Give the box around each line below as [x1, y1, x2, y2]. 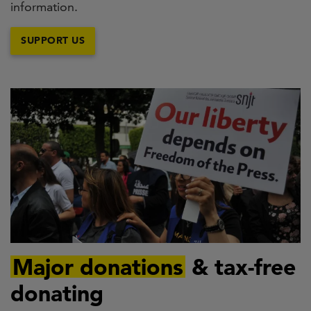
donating [10, 279, 103, 308]
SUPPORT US [21, 34, 85, 47]
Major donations [12, 253, 184, 281]
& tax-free [185, 253, 296, 281]
